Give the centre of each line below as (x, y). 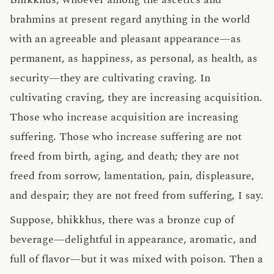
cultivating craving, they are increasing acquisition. (136, 98)
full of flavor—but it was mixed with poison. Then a (136, 259)
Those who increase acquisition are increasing (124, 117)
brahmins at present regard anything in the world (130, 19)
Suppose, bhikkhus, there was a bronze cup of (122, 220)
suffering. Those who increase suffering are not (126, 137)
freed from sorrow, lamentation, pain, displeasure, (132, 176)
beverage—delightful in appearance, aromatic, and (133, 239)
